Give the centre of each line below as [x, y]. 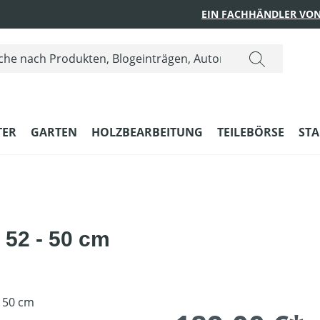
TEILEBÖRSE [251, 132]
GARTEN [54, 132]
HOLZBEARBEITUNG [147, 132]
